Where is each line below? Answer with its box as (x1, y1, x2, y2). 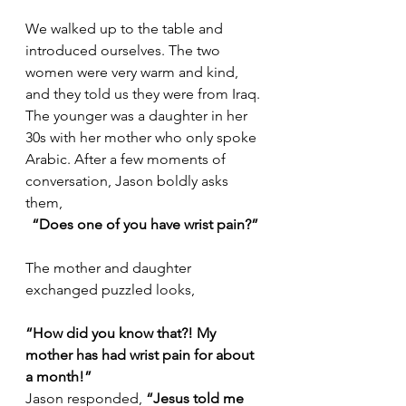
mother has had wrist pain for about (25, 345, 257, 363)
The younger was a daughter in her (25, 106, 251, 124)
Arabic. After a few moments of (25, 150, 229, 168)
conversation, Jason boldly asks (25, 171, 232, 189)
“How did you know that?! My (25, 324, 219, 342)
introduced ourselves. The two (25, 41, 224, 59)
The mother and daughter (25, 258, 195, 276)
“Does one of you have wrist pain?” (32, 215, 258, 233)
